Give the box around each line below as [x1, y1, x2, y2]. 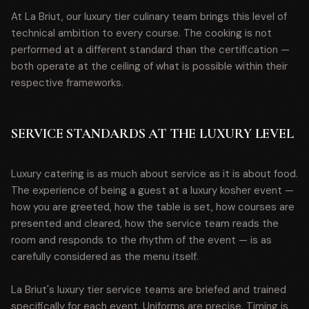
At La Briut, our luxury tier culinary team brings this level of [11, 10, 287, 23]
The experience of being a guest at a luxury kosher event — [11, 183, 294, 197]
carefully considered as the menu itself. [11, 250, 199, 263]
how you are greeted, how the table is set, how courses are [11, 200, 295, 214]
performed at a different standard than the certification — [11, 43, 290, 57]
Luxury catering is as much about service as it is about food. [11, 167, 298, 181]
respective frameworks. [11, 76, 123, 90]
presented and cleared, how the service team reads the [11, 217, 279, 230]
